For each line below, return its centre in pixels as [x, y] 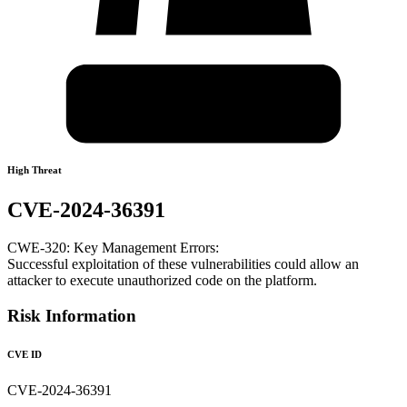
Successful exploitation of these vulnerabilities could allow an [183, 264]
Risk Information [72, 316]
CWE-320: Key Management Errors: [113, 248]
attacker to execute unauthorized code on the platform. [162, 281]
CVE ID [25, 355]
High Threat [35, 169]
